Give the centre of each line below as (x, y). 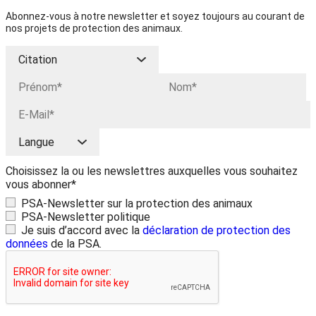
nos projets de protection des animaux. (94, 28)
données (27, 243)
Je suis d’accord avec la (82, 230)
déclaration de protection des (217, 230)
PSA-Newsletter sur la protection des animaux (137, 203)
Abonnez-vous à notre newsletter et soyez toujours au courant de (155, 16)
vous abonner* (41, 184)
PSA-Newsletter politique (86, 217)
